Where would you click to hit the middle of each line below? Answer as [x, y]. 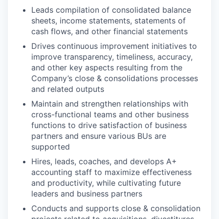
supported [51, 146]
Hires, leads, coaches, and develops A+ [104, 161]
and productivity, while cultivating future [106, 183]
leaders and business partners [87, 193]
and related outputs [68, 89]
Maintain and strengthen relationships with [110, 103]
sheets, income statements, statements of [109, 20]
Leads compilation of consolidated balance [111, 10]
